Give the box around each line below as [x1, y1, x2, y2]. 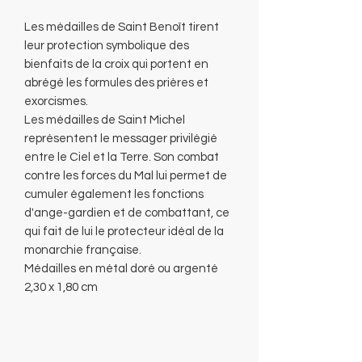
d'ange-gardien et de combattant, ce [24, 206, 229, 219]
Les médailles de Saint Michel [24, 113, 185, 126]
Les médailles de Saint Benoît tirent [24, 20, 219, 33]
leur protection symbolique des [24, 39, 189, 52]
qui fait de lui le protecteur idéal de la [24, 225, 224, 238]
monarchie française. [24, 243, 141, 256]
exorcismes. [24, 95, 88, 107]
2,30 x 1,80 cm [24, 280, 98, 293]
